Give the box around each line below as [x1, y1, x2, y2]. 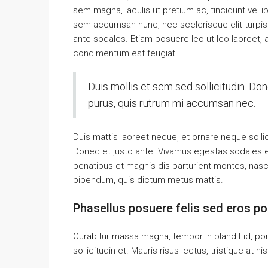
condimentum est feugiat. [73, 47, 178, 59]
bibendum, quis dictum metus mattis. [73, 174, 223, 185]
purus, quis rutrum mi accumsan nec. [88, 96, 255, 109]
